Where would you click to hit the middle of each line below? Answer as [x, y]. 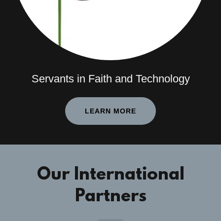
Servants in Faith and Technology [110, 79]
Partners [110, 197]
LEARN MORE [110, 111]
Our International [110, 175]
